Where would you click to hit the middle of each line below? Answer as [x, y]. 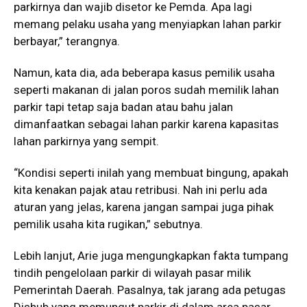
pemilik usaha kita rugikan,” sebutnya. [108, 224]
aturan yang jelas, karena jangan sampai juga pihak [144, 207]
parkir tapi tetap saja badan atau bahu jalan [123, 107]
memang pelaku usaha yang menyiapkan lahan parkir [148, 24]
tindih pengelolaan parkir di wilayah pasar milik [132, 272]
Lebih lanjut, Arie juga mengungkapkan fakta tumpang [151, 255]
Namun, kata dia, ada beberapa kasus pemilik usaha [144, 72]
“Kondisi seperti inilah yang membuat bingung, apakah [151, 172]
